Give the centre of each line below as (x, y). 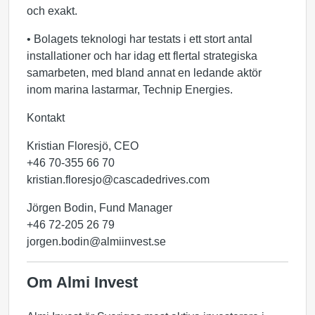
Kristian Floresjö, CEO (83, 146)
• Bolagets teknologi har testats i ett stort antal (140, 39)
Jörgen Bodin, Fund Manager (99, 208)
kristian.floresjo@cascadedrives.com (118, 180)
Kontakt (46, 118)
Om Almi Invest (82, 282)
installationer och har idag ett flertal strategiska (142, 56)
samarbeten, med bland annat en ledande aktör (144, 73)
